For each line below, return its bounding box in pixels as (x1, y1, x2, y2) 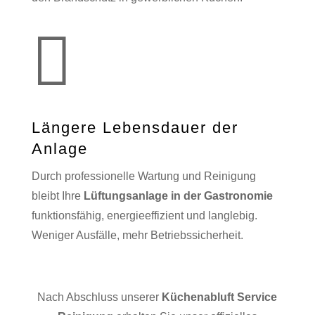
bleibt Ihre (31, 190, 84, 202)
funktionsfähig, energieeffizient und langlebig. (31, 210, 257, 222)
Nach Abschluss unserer (37, 291, 162, 304)
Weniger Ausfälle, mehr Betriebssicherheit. (31, 229, 243, 242)
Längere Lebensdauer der (31, 119, 238, 137)
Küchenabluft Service (162, 291, 278, 304)
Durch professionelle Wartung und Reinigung (31, 170, 256, 183)
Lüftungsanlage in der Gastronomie (83, 190, 273, 202)
